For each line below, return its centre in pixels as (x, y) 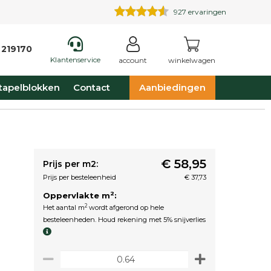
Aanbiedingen (172, 87)
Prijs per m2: (70, 164)
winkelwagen (192, 60)
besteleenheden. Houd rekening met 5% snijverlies (124, 220)
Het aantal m (64, 207)
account (133, 60)
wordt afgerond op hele (126, 207)
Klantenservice (75, 60)
